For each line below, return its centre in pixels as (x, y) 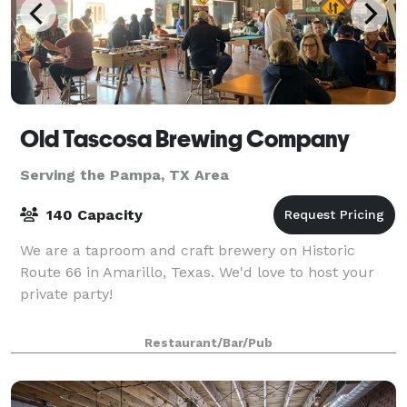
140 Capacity (92, 214)
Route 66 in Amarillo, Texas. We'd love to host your (197, 272)
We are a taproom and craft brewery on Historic (188, 250)
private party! (66, 293)
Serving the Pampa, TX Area (124, 174)
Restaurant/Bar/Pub (208, 342)
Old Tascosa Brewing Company (185, 139)
